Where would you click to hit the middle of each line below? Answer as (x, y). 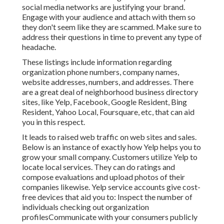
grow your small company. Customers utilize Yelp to (110, 157)
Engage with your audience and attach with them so (109, 17)
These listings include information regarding (97, 62)
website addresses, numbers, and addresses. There (108, 82)
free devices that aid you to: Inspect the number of (107, 197)
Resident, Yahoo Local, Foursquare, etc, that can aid (108, 112)
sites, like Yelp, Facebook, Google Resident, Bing (104, 102)
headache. (39, 47)
